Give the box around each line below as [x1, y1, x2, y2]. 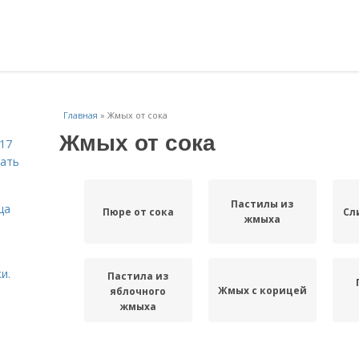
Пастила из [107, 268, 169, 283]
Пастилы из [231, 197, 294, 211]
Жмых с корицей [217, 283, 307, 297]
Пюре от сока [102, 204, 174, 219]
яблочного [110, 284, 167, 298]
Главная [63, 109, 98, 121]
